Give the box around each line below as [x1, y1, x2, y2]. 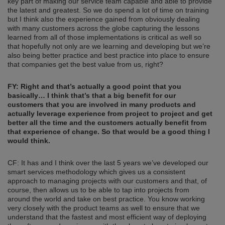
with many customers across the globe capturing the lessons [8, 24, 199, 33]
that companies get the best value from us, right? [8, 60, 163, 69]
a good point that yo [106, 82, 177, 91]
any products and [135, 100, 196, 109]
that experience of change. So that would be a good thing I [8, 128, 210, 136]
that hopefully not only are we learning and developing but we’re [8, 42, 210, 51]
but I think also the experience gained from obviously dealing [8, 15, 200, 24]
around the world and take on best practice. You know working [8, 195, 205, 203]
